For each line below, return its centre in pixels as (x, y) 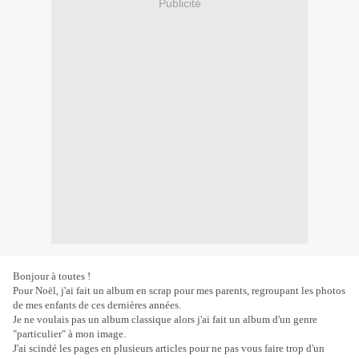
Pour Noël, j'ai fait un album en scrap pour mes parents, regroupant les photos (179, 291)
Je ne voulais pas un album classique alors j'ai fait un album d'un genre (165, 320)
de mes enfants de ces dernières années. (97, 305)
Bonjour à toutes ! (52, 276)
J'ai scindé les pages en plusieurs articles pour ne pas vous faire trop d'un (169, 349)
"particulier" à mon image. (69, 334)
